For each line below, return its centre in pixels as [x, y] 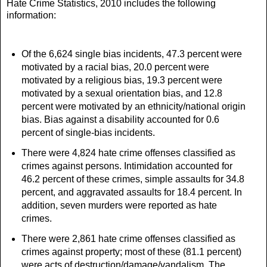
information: [31, 15]
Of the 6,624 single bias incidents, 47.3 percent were [131, 54]
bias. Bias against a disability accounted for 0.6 [120, 119]
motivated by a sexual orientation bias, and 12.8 [122, 93]
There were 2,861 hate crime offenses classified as [128, 238]
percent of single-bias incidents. [88, 132]
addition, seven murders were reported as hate [119, 205]
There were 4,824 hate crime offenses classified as [128, 153]
